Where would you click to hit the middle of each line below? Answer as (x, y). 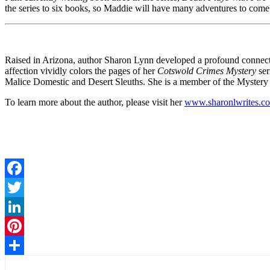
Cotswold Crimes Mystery (207, 71)
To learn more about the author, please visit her (95, 102)
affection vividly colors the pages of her (81, 71)
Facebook (24, 187)
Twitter (18, 206)
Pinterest (21, 245)
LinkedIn (22, 225)
